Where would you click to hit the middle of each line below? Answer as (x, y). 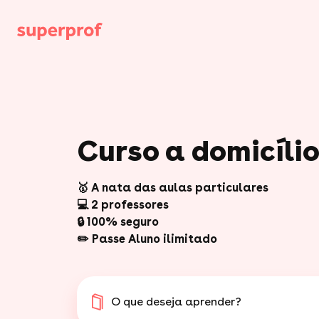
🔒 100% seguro (118, 222)
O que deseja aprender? (176, 302)
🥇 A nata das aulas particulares (173, 188)
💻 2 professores (123, 205)
